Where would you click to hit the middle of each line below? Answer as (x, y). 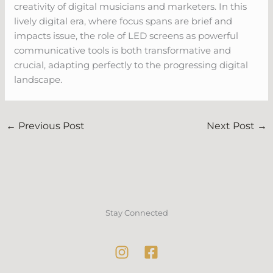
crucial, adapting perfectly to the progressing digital (131, 65)
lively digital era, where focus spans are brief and (123, 21)
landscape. (38, 79)
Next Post (232, 126)
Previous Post (51, 126)
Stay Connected (136, 212)
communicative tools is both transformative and (123, 50)
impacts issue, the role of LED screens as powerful (126, 35)
